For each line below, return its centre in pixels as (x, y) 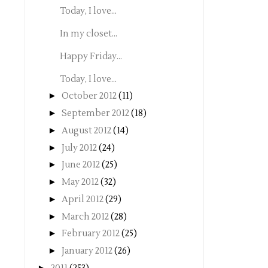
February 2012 (91, 234)
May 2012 (80, 182)
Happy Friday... (91, 56)
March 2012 (85, 217)
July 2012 (79, 148)
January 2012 (87, 251)
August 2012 (86, 130)
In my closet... (88, 33)
